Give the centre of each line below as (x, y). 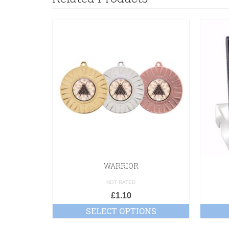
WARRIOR (121, 166)
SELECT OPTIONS (121, 211)
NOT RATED (121, 182)
